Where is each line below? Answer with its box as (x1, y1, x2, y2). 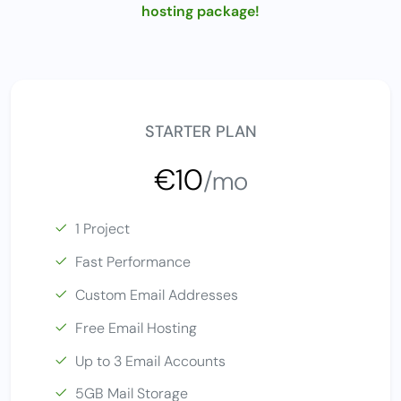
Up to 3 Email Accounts (75, 351, 226, 371)
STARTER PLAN (144, 121, 257, 143)
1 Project (75, 219, 130, 239)
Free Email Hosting (75, 318, 197, 337)
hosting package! (141, 2, 260, 21)
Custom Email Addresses (75, 285, 238, 304)
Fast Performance (75, 252, 191, 272)
